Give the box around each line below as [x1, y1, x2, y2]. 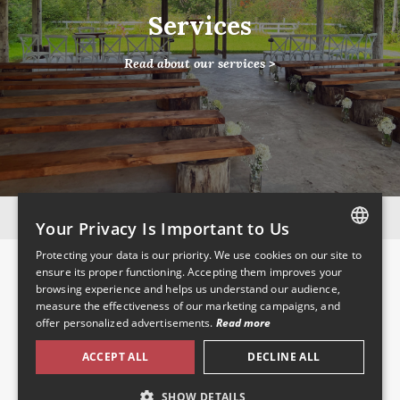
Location [180, 344, 233, 361]
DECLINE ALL [247, 349, 321, 364]
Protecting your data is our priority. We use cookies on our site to [36, 247, 362, 262]
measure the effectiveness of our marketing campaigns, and [36, 298, 340, 313]
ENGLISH [315, 285, 355, 299]
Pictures [181, 362, 232, 379]
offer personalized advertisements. [36, 315, 213, 330]
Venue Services [161, 326, 252, 343]
